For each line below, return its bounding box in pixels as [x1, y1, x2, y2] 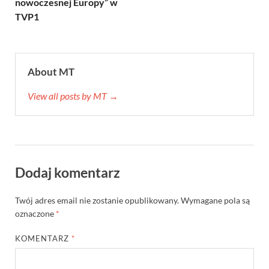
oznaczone [15, 208, 56, 219]
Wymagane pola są [181, 195, 250, 205]
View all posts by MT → [28, 89, 118, 101]
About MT [28, 65, 74, 78]
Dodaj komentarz [15, 163, 120, 181]
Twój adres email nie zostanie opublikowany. [15, 195, 179, 205]
